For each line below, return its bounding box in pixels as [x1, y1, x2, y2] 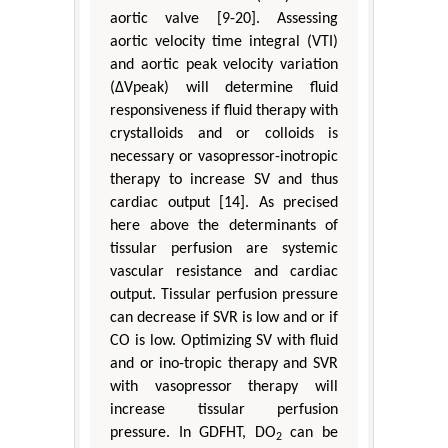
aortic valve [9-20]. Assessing [110, 10, 338, 27]
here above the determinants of [110, 217, 338, 234]
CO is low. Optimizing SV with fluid [110, 332, 338, 349]
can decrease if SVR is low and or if [110, 309, 338, 326]
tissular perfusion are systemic [110, 240, 338, 257]
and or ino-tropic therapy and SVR [110, 355, 338, 372]
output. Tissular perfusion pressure [110, 286, 338, 303]
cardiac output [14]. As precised [110, 194, 338, 211]
